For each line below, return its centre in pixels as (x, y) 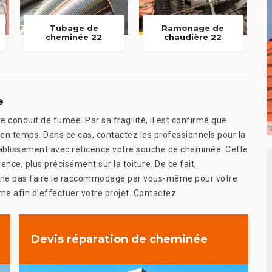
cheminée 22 (74, 37)
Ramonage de (193, 28)
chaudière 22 (193, 37)
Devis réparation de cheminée (119, 239)
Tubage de (74, 28)
